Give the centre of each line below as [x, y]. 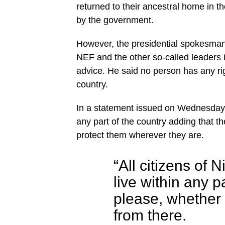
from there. [150, 215]
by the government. [115, 20]
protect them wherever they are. [140, 135]
